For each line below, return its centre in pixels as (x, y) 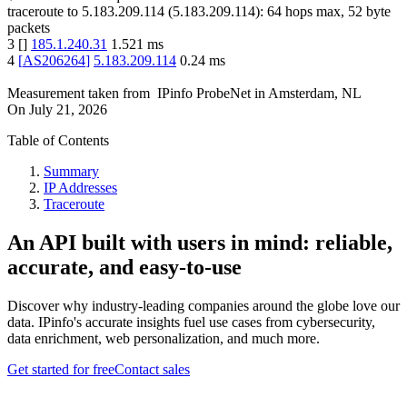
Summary (71, 172)
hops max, (315, 12)
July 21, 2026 (68, 110)
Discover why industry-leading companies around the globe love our (203, 306)
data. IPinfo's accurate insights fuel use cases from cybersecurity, (191, 323)
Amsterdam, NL (315, 94)
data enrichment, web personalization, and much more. (164, 339)
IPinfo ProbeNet (206, 94)
